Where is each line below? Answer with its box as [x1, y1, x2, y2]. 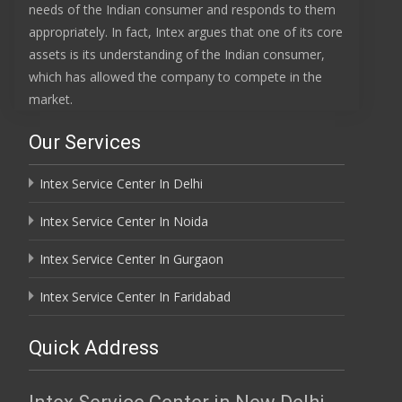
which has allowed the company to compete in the [29, 67, 322, 85]
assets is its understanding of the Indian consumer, [29, 45, 325, 63]
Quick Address [29, 336, 159, 359]
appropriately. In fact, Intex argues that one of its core [29, 22, 343, 40]
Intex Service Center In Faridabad [39, 287, 231, 305]
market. [29, 90, 73, 108]
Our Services [29, 130, 141, 153]
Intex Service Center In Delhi [39, 174, 203, 192]
